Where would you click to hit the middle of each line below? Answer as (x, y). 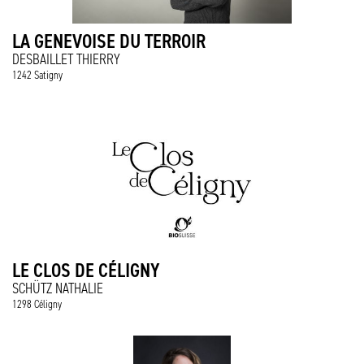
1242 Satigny (37, 75)
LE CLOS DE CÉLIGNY (86, 270)
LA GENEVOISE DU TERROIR (109, 41)
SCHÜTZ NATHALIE (58, 288)
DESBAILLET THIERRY (66, 59)
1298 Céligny (37, 304)
